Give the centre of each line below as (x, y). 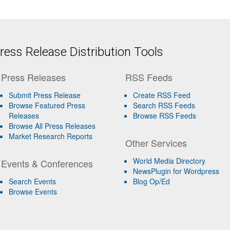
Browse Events (33, 191)
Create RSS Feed (162, 95)
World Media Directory (169, 160)
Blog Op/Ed (152, 181)
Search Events (32, 181)
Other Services (156, 142)
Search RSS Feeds (164, 105)
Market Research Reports (50, 136)
